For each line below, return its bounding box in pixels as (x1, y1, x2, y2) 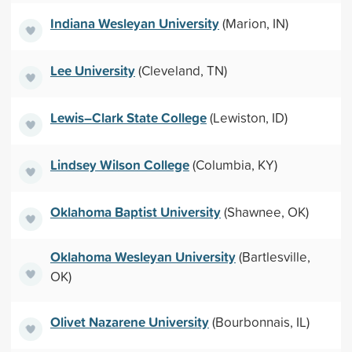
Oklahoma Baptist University (49, 201, 221, 222)
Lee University (49, 60, 135, 80)
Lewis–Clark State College (49, 107, 207, 127)
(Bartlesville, (235, 247, 310, 266)
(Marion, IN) (218, 13, 288, 32)
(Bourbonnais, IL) (208, 312, 310, 331)
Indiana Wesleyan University (49, 13, 219, 33)
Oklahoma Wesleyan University (49, 247, 236, 266)
